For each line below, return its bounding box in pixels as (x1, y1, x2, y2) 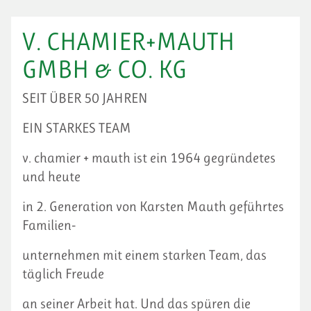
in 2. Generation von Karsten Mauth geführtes (22, 199, 284, 215)
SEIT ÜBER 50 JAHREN (22, 90, 148, 106)
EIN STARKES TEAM (22, 120, 131, 136)
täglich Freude (22, 266, 104, 282)
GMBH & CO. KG (22, 55, 187, 84)
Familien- (22, 217, 76, 233)
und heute (22, 169, 81, 185)
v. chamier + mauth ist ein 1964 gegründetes (22, 150, 276, 166)
